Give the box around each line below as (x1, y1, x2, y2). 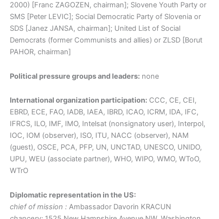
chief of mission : (10, 202, 67, 211)
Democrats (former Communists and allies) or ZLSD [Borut (10, 36, 202, 45)
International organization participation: (10, 96, 147, 105)
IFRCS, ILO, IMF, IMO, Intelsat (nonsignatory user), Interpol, (10, 119, 205, 129)
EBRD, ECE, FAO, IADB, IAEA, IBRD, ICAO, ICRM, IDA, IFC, (10, 108, 198, 117)
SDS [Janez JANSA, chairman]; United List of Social (10, 24, 180, 33)
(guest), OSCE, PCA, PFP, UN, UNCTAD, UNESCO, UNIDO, (10, 143, 202, 152)
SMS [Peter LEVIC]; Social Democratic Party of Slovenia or (10, 12, 201, 22)
